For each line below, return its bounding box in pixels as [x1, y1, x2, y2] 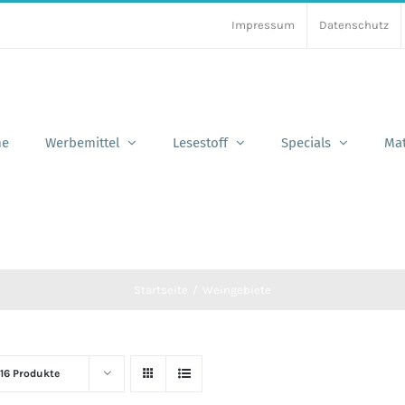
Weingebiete [202, 283, 271, 297]
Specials [281, 134, 331, 151]
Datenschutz [319, 18, 389, 32]
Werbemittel [45, 134, 119, 151]
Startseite [134, 283, 189, 297]
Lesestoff [173, 134, 228, 151]
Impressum [231, 18, 295, 32]
